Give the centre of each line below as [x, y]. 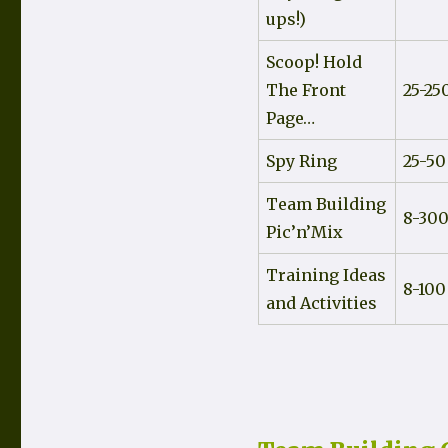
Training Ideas [325, 275]
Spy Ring [301, 161]
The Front [305, 90]
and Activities [321, 303]
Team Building [325, 204]
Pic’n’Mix [304, 232]
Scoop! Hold [313, 62]
